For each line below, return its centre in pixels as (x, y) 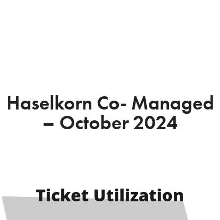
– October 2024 (110, 123)
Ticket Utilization (110, 195)
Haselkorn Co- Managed (110, 103)
